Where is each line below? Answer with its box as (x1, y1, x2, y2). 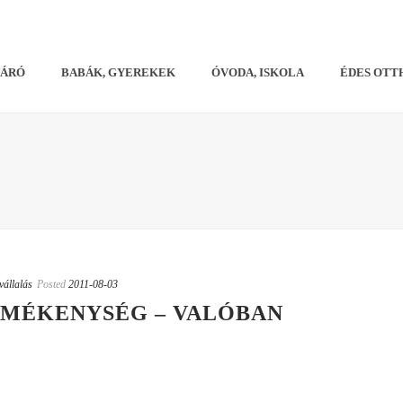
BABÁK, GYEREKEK (61, 65, 176, 79)
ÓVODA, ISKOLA (211, 65, 305, 79)
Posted (37, 278, 66, 291)
